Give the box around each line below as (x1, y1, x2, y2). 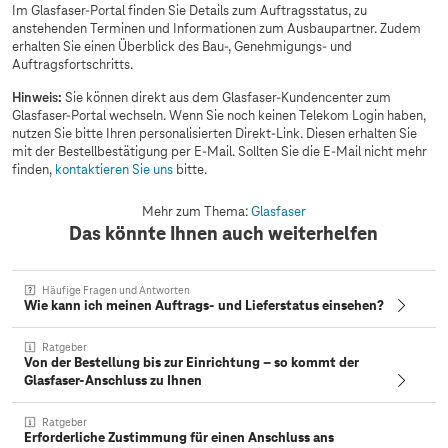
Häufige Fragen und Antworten (42, 283, 190, 297)
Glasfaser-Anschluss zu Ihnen (24, 372, 202, 389)
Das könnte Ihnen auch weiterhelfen (69, 221, 379, 245)
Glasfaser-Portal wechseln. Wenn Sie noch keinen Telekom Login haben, (12, 107, 426, 124)
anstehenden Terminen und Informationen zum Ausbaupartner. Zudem (12, 20, 421, 37)
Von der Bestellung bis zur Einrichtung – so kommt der (24, 354, 359, 371)
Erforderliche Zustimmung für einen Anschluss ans (24, 429, 334, 446)
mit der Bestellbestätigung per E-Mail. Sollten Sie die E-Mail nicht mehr (12, 143, 427, 160)
